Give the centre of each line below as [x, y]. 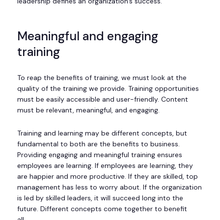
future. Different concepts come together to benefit [102, 208]
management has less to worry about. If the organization [110, 187]
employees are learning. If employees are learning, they [105, 165]
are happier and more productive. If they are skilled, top [108, 176]
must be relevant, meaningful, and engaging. [91, 110]
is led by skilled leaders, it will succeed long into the [100, 198]
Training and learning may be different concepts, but [102, 133]
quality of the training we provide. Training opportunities [108, 88]
